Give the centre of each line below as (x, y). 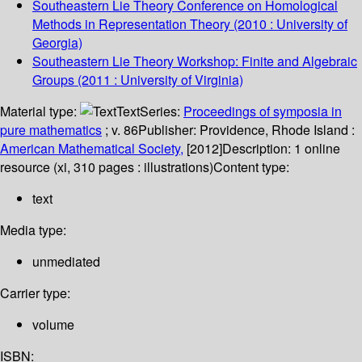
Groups (53, 80)
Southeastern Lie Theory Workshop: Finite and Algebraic (195, 61)
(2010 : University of (289, 24)
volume (53, 325)
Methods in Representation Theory (131, 24)
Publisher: (169, 130)
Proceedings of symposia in (263, 112)
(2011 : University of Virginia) (159, 80)
